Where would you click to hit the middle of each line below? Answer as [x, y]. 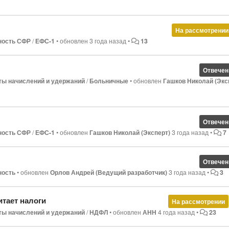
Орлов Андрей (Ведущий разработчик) [109, 172]
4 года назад [177, 212]
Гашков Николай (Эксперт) [130, 132]
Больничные [109, 81]
